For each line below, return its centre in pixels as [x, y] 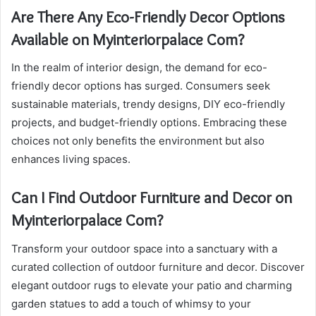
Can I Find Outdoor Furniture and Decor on [152, 198]
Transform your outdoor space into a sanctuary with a [144, 248]
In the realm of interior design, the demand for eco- [139, 68]
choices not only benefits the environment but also [138, 141]
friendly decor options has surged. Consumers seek [141, 86]
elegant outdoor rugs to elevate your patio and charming [152, 285]
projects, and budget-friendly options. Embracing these [149, 123]
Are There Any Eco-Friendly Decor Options [148, 17]
